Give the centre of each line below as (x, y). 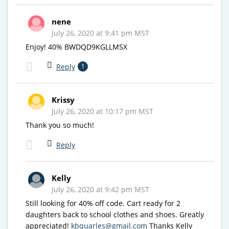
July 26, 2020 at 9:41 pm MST (100, 33)
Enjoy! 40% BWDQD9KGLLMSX (76, 47)
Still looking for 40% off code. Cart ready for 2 (103, 203)
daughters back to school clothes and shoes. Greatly (115, 214)
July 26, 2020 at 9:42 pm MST (100, 189)
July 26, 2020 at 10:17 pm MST (102, 111)
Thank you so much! (60, 125)
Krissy (63, 99)
